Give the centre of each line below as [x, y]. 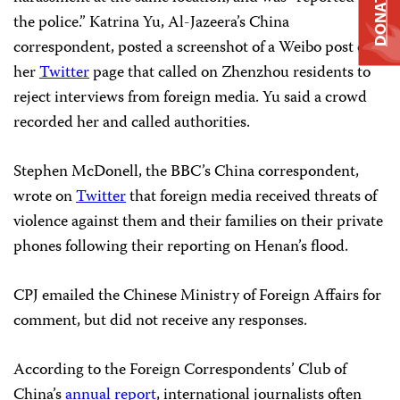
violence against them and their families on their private [198, 222]
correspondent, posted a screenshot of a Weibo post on [194, 48]
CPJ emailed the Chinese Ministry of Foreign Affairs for [197, 296]
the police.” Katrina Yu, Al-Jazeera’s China [151, 23]
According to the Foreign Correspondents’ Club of [180, 370]
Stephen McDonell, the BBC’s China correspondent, [186, 172]
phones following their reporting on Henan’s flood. [181, 247]
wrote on [45, 197]
